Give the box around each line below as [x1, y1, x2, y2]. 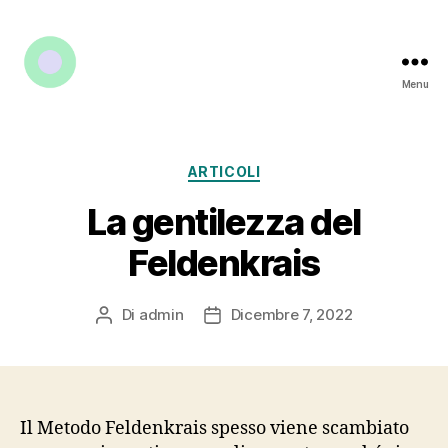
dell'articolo [211, 327, 295, 347]
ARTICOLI [187, 163, 261, 180]
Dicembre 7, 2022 [230, 304, 353, 324]
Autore [102, 305, 151, 325]
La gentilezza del [87, 199, 361, 244]
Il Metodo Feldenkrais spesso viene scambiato [20, 416, 409, 440]
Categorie [223, 157, 303, 178]
